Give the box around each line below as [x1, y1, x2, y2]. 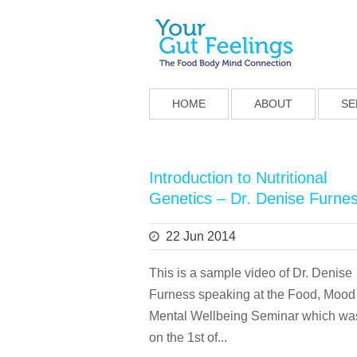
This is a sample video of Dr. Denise [149, 266, 352, 280]
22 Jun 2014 [166, 229, 236, 243]
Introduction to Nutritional [149, 169, 327, 186]
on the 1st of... [149, 331, 227, 344]
